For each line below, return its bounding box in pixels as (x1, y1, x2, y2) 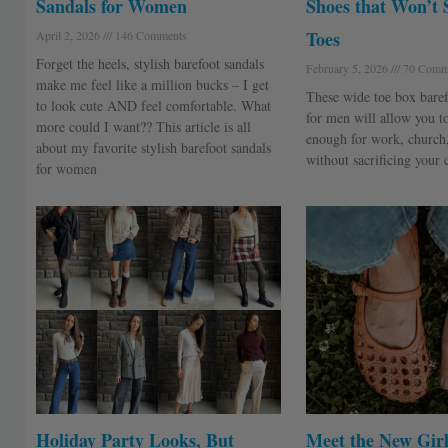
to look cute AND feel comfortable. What (35, 96, 271, 116)
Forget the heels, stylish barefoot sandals (35, 54, 264, 74)
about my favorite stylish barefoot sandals (35, 138, 271, 158)
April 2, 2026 (35, 27, 103, 44)
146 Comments (111, 27, 187, 44)
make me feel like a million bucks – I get (35, 75, 269, 95)
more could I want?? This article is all (35, 117, 251, 137)
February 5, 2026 (305, 60, 391, 77)
